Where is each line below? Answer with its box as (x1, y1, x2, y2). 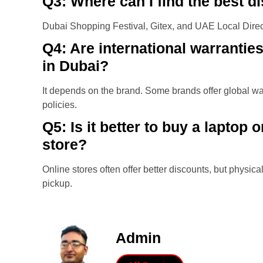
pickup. (42, 178, 72, 189)
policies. (42, 100, 77, 110)
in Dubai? (42, 58, 109, 75)
